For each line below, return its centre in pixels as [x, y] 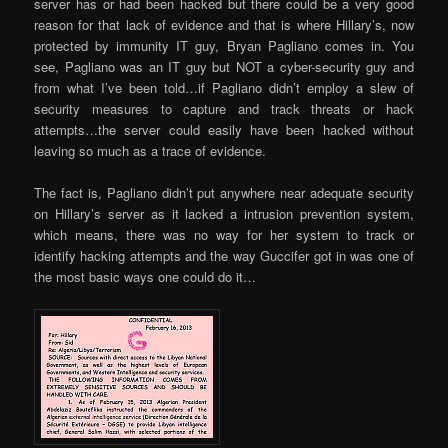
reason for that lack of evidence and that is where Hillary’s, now [224, 25]
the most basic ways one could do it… [145, 277]
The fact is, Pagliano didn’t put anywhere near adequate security [224, 193]
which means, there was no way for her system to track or [224, 235]
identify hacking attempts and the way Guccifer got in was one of [224, 256]
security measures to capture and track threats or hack [224, 109]
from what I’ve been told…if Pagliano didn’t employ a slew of [224, 88]
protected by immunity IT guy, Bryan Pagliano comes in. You [224, 46]
